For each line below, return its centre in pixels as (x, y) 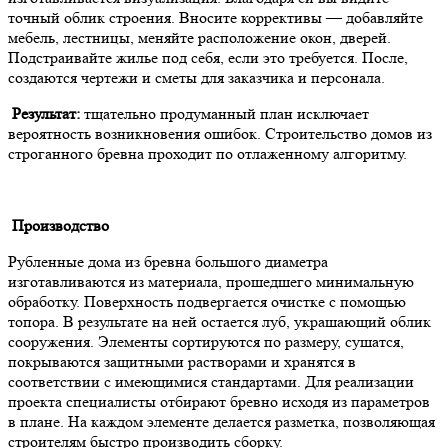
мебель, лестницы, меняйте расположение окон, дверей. (199, 37)
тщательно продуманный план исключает (224, 113)
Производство (58, 225)
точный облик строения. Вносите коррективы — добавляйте (215, 17)
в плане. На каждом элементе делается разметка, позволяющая (221, 421)
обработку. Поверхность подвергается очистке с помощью (207, 301)
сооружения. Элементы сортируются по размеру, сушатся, (206, 341)
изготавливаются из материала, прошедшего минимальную (211, 281)
